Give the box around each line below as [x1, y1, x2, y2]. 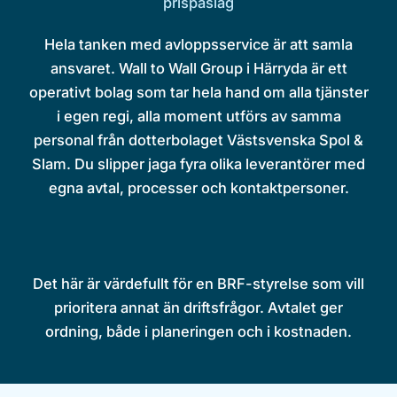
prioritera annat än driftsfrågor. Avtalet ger [54, 298, 343, 316]
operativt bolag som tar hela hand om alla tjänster [28, 82, 369, 101]
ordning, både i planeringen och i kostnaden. [45, 322, 352, 340]
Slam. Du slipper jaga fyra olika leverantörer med [32, 154, 365, 173]
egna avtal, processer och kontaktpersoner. [48, 178, 349, 197]
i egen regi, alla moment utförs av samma [56, 106, 341, 125]
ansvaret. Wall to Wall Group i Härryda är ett [50, 58, 347, 77]
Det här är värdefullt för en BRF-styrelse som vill [33, 274, 364, 292]
